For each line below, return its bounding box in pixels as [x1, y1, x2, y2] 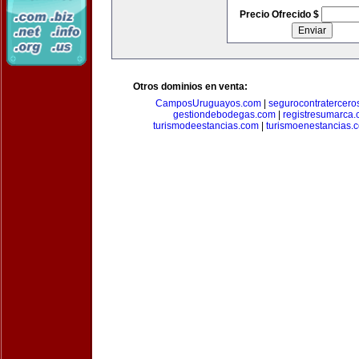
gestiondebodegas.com [172, 109, 276, 120]
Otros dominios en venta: [133, 81, 248, 92]
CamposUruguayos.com [155, 98, 261, 109]
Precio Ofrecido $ [239, 9, 321, 20]
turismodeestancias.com [153, 120, 259, 131]
